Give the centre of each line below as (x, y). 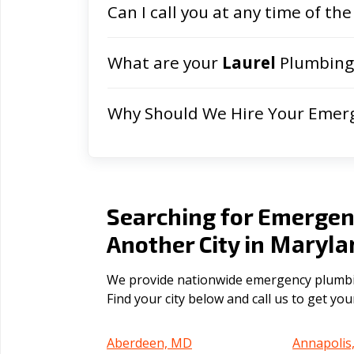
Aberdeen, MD (149, 343)
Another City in (188, 244)
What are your (165, 62)
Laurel (249, 62)
